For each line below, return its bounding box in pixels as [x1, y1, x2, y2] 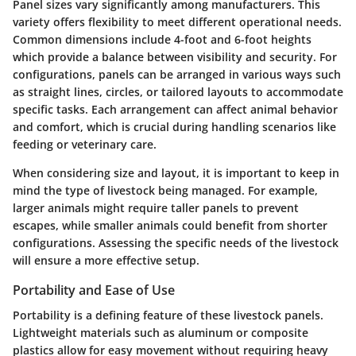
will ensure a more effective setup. [13, 253, 199, 268]
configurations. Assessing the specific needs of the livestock [13, 235, 339, 250]
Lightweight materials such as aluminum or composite [13, 325, 308, 341]
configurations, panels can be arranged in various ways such [13, 67, 341, 82]
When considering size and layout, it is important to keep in [13, 165, 339, 180]
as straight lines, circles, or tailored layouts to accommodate [13, 84, 343, 99]
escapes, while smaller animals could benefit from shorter [13, 218, 327, 233]
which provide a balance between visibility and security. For [13, 49, 337, 64]
